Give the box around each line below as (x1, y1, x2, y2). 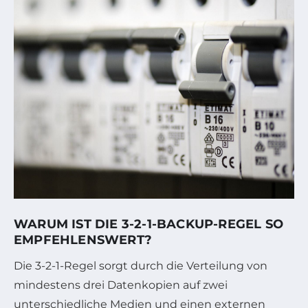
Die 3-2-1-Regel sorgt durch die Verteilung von (14, 258, 267, 272)
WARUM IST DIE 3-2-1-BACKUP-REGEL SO (14, 216, 284, 232)
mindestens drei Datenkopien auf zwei (14, 278, 228, 291)
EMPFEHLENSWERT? (14, 232, 152, 247)
